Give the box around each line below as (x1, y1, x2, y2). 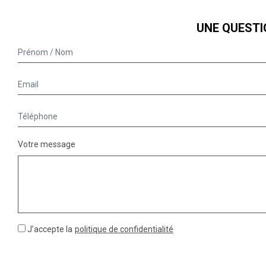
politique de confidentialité (75, 224, 173, 235)
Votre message (18, 140, 75, 150)
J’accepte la (27, 224, 72, 235)
